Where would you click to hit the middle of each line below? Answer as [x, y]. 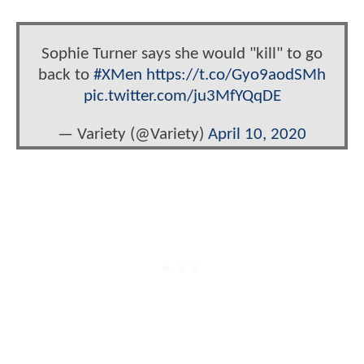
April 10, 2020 [257, 135]
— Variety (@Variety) [133, 135]
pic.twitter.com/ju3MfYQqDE [182, 96]
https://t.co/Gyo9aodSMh [236, 75]
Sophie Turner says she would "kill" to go [182, 54]
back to [66, 75]
